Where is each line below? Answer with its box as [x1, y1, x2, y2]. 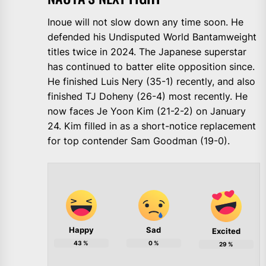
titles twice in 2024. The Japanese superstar [47, 46, 246, 58]
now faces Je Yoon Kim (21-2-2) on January [47, 105, 246, 118]
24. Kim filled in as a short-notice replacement [47, 120, 256, 132]
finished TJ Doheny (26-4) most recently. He [47, 90, 248, 103]
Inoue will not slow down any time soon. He [47, 16, 243, 28]
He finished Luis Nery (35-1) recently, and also [47, 75, 255, 88]
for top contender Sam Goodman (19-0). [47, 135, 230, 147]
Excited [211, 226, 240, 236]
